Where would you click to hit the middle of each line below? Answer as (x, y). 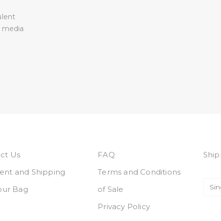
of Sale (111, 189)
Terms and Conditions (139, 172)
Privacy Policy (124, 206)
